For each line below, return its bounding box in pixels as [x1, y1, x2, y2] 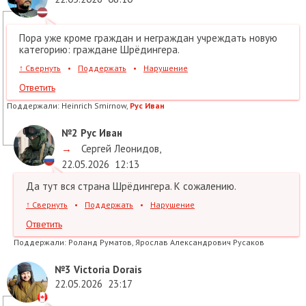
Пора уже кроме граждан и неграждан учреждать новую [19, 31, 277, 44]
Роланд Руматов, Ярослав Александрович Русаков [68, 236, 264, 247]
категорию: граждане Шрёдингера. [19, 42, 180, 56]
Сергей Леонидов [79, 141, 159, 155]
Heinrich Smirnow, [61, 100, 130, 111]
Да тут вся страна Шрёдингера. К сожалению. [26, 179, 236, 193]
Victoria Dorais [71, 262, 142, 276]
